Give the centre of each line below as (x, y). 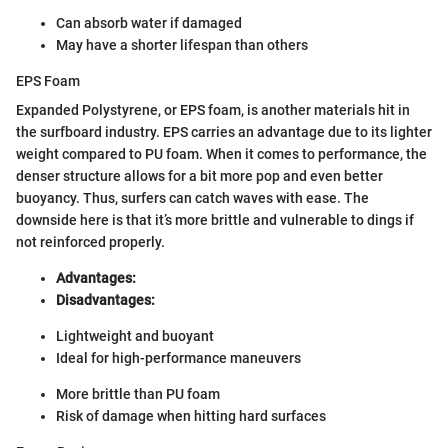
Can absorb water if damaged (149, 23)
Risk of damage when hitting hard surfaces (191, 416)
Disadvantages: (105, 300)
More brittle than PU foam (138, 394)
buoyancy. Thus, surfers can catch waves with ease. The (192, 198)
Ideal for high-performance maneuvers (178, 358)
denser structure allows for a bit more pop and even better (199, 176)
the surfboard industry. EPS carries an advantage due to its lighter (224, 132)
